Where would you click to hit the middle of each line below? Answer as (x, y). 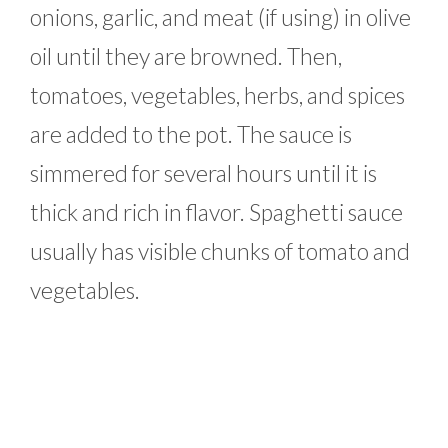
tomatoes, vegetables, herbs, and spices (217, 94)
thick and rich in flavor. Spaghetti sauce (216, 211)
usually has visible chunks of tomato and (220, 250)
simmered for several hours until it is (203, 172)
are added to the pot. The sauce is (191, 133)
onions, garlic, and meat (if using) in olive (220, 16)
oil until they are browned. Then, (186, 55)
